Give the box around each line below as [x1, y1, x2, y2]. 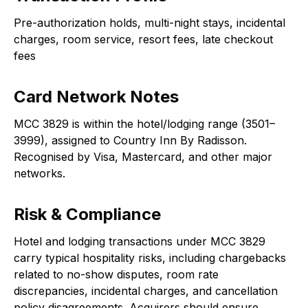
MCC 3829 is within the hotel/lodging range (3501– [14, 116, 275, 131]
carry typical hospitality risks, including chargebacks [14, 250, 286, 265]
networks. [14, 166, 65, 180]
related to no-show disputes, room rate [14, 267, 219, 281]
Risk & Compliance [14, 203, 161, 224]
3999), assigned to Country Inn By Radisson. [14, 133, 247, 147]
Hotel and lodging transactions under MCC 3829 [14, 234, 265, 248]
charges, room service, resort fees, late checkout [14, 32, 273, 46]
